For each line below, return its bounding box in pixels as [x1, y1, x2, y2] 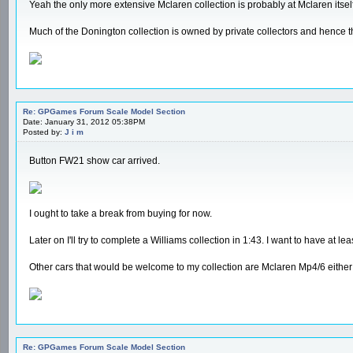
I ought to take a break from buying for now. [29, 207, 212, 219]
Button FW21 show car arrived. [29, 154, 160, 166]
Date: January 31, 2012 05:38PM [23, 117, 145, 126]
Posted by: [23, 127, 65, 136]
